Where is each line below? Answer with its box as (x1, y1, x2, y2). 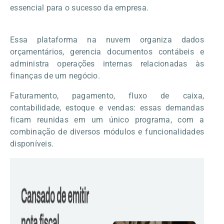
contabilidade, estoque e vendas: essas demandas (10, 103, 204, 112)
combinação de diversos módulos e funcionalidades (10, 127, 204, 136)
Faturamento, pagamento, (10, 91, 129, 100)
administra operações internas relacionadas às (10, 59, 204, 68)
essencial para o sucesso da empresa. (10, 3, 148, 12)
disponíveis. (10, 139, 53, 148)
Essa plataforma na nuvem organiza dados (10, 35, 204, 44)
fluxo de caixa (128, 91, 202, 100)
